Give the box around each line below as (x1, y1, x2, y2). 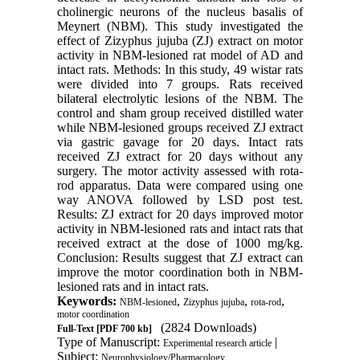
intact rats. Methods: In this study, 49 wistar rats (56, 63, 304, 77)
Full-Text (56, 323, 94, 335)
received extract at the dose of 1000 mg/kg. (56, 236, 304, 251)
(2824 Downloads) (160, 321, 256, 335)
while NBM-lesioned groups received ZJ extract (56, 121, 304, 135)
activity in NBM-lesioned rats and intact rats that (56, 222, 304, 236)
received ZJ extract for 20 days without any (56, 149, 304, 164)
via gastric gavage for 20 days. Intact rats (56, 135, 304, 149)
